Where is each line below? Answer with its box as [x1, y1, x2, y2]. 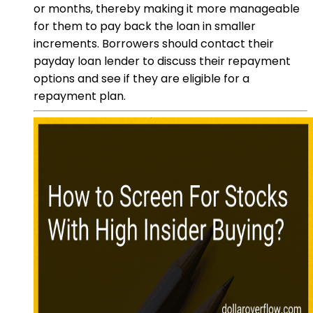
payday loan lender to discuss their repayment [34, 52, 291, 69]
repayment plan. [34, 87, 126, 104]
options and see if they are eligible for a [34, 70, 249, 87]
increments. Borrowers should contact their [34, 35, 274, 52]
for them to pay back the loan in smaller [34, 17, 256, 34]
